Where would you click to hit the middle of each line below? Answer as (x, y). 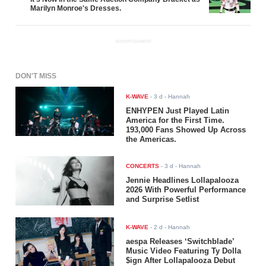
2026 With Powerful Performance (186, 190)
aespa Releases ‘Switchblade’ (180, 242)
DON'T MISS (36, 76)
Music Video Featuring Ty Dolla (184, 251)
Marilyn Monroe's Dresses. (76, 8)
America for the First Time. (175, 121)
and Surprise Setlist (163, 199)
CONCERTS (143, 166)
